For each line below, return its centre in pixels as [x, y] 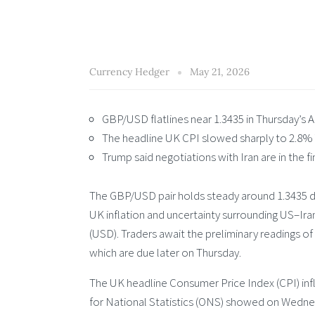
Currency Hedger [131, 71]
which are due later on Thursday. [166, 253]
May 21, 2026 [220, 71]
